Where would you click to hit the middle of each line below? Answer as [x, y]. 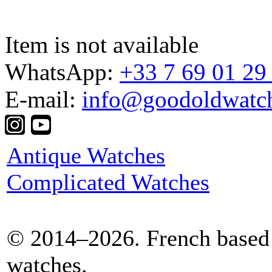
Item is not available [102, 44]
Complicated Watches [108, 182]
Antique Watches [86, 155]
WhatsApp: [62, 72]
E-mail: [43, 99]
